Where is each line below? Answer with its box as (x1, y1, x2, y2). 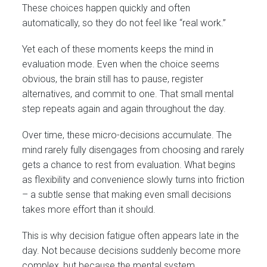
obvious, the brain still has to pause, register (22, 73, 204, 85)
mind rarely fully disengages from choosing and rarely (22, 144, 245, 156)
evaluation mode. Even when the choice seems (22, 58, 220, 70)
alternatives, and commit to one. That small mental (22, 88, 234, 100)
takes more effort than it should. (22, 203, 156, 215)
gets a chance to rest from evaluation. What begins (22, 159, 236, 170)
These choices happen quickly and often (22, 2, 191, 14)
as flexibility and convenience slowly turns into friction (22, 173, 245, 185)
